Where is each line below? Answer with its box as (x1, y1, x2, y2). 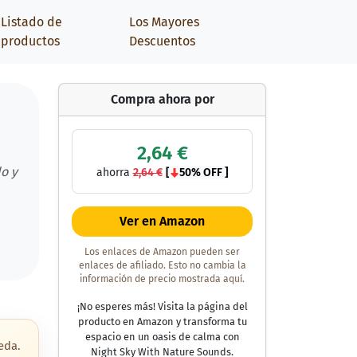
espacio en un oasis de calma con (84, 331, 240, 343)
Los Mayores (128, 14, 199, 29)
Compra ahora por (110, 92, 214, 107)
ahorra (96, 166, 133, 179)
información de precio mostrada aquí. (80, 273, 245, 285)
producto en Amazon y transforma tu (77, 316, 247, 328)
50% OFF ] (178, 166, 229, 179)
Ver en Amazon (120, 214, 205, 229)
